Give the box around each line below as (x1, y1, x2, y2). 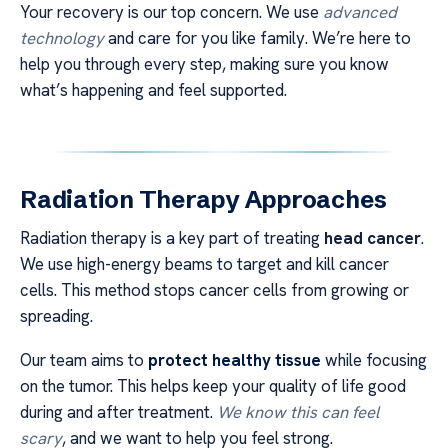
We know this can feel (217, 401, 379, 423)
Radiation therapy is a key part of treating (20, 226, 324, 249)
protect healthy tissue (148, 349, 321, 371)
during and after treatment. (20, 401, 217, 423)
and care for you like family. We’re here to (104, 26, 411, 49)
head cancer (324, 226, 421, 249)
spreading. (20, 304, 93, 327)
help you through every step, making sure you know (20, 52, 389, 75)
